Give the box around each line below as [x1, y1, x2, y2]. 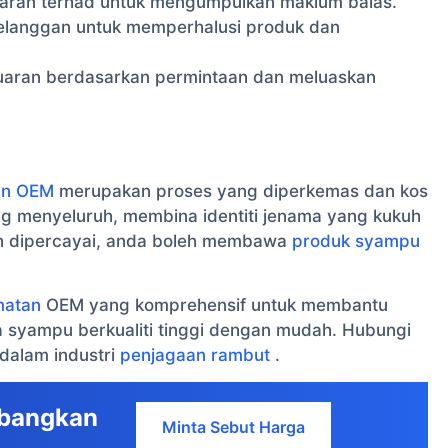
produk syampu [292, 230, 420, 251]
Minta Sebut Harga [162, 417, 306, 438]
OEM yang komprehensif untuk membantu [41, 294, 388, 315]
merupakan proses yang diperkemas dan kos [54, 180, 428, 201]
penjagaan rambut [120, 344, 270, 365]
